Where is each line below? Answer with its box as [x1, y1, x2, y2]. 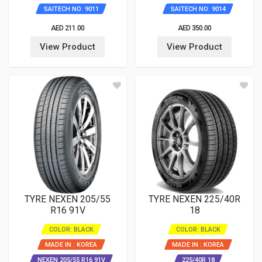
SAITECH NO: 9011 [43, 5, 99, 13]
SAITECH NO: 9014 [170, 5, 226, 13]
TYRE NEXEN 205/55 [25, 194, 111, 205]
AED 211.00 [50, 24, 85, 32]
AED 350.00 [177, 24, 212, 32]
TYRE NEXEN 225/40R [149, 194, 240, 205]
